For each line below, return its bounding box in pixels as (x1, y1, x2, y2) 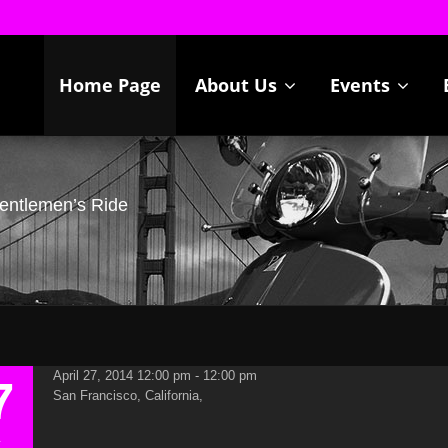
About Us (194, 73, 282, 97)
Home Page (58, 73, 161, 97)
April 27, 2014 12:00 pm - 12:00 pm (53, 368, 258, 383)
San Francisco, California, (53, 388, 204, 403)
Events (329, 73, 395, 97)
